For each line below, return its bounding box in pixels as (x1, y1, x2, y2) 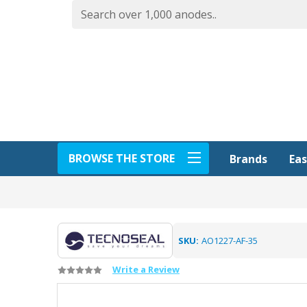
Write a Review (112, 263, 180, 275)
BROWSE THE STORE (69, 150, 175, 166)
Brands (230, 151, 267, 167)
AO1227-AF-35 (201, 234, 258, 247)
